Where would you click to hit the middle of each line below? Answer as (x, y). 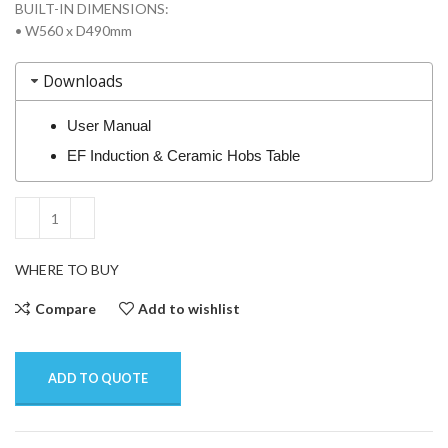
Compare (65, 308)
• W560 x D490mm (73, 31)
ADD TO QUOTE (98, 379)
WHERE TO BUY (67, 270)
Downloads (82, 82)
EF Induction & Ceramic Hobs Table (183, 156)
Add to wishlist (189, 308)
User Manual (108, 126)
